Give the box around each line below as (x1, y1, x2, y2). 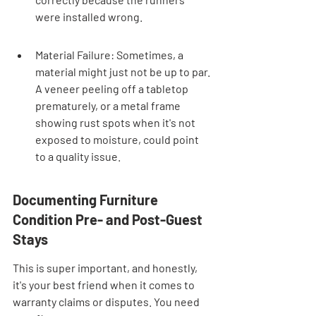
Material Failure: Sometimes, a (35, 47, 186, 61)
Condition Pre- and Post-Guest (13, 210, 205, 228)
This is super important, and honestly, (13, 260, 200, 274)
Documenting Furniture (13, 190, 161, 208)
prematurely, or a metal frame (35, 98, 183, 112)
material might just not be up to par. (35, 64, 212, 78)
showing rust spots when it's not (35, 115, 197, 129)
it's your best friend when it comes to (13, 277, 197, 291)
